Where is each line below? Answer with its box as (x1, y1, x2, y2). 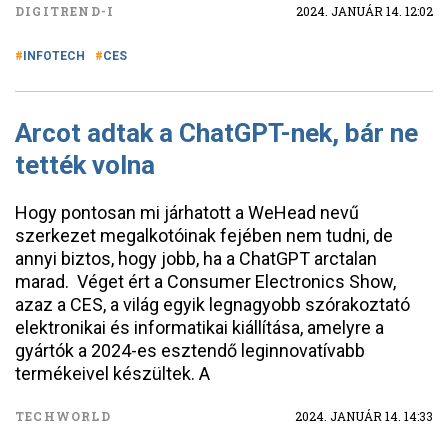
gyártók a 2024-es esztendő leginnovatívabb (15, 340, 365, 361)
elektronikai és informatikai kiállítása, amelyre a (15, 317, 384, 338)
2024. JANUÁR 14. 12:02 (296, 3, 433, 19)
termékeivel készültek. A (15, 363, 210, 384)
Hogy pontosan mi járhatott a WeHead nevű (15, 202, 359, 223)
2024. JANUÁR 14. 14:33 (295, 408, 433, 424)
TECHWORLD (15, 408, 111, 424)
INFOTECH (23, 49, 85, 63)
